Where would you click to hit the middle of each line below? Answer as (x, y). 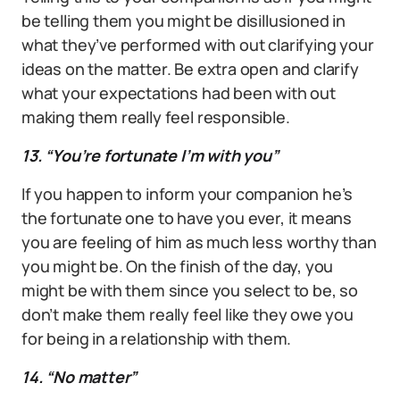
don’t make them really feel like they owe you (187, 314)
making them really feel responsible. (156, 117)
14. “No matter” (79, 376)
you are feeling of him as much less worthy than (199, 242)
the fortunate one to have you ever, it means (187, 217)
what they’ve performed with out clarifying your (198, 44)
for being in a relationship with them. (157, 338)
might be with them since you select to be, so (190, 290)
